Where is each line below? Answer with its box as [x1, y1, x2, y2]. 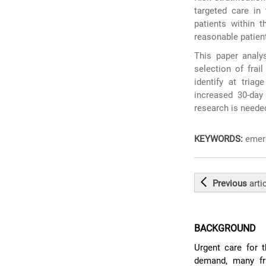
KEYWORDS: [194, 134, 243, 144]
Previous [213, 178, 250, 189]
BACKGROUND [194, 223, 256, 234]
